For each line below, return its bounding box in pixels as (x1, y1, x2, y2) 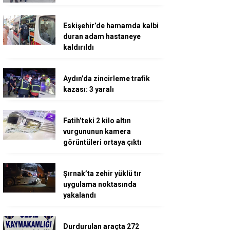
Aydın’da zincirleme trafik (63, 74, 150, 83)
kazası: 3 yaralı (63, 85, 114, 93)
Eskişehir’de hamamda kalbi (63, 22, 159, 30)
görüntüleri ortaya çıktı (63, 138, 142, 146)
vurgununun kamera (63, 127, 131, 136)
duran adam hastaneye (63, 32, 141, 41)
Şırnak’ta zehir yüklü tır (63, 169, 142, 178)
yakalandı (63, 191, 96, 199)
